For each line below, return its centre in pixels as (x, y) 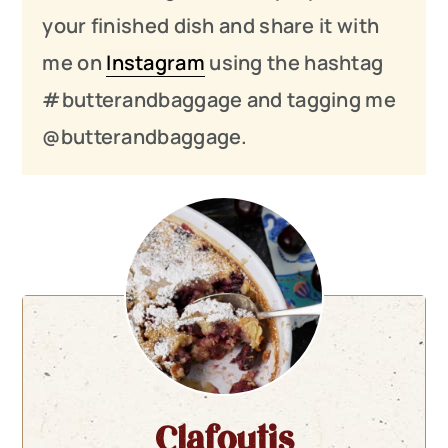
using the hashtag (294, 63)
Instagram (155, 63)
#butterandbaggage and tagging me (219, 100)
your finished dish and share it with (211, 26)
